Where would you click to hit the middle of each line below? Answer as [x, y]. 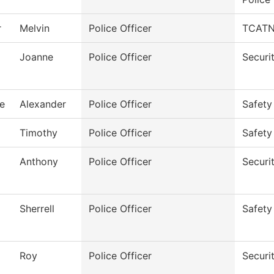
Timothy [39, 133]
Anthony [39, 162]
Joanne [36, 57]
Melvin [35, 28]
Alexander [43, 104]
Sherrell [37, 209]
